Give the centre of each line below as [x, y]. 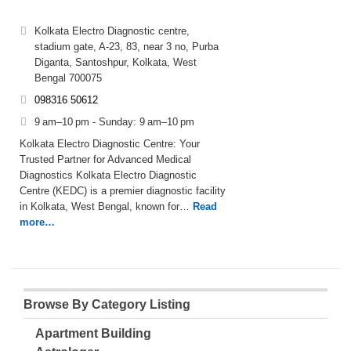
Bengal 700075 [68, 78]
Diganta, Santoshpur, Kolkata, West [116, 62]
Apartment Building [93, 333]
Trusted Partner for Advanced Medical [105, 159]
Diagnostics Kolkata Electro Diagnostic [108, 175]
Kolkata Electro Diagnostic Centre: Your [110, 144]
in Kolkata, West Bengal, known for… [105, 206]
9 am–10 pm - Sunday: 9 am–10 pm [114, 122]
